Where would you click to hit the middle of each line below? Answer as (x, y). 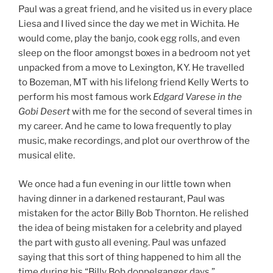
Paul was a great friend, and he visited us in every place (135, 9)
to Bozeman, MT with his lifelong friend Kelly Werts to (133, 83)
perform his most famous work (86, 97)
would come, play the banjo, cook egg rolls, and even (129, 39)
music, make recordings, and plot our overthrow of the (134, 141)
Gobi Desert (44, 112)
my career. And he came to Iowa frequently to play (125, 126)
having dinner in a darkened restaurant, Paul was (122, 198)
